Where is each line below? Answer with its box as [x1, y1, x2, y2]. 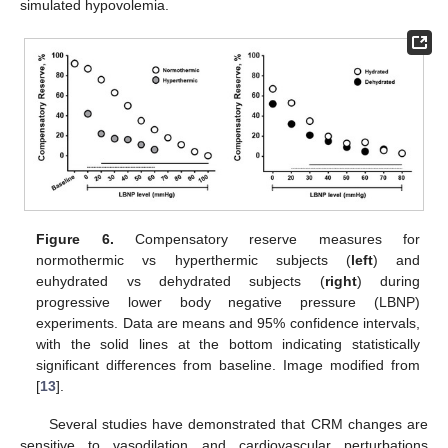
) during [356, 272, 420, 289]
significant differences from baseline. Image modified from [36, 356, 420, 373]
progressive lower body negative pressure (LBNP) [36, 293, 420, 310]
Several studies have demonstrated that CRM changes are [48, 415, 428, 432]
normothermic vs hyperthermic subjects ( [36, 251, 351, 268]
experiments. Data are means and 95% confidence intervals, [36, 314, 420, 331]
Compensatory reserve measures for [113, 230, 420, 247]
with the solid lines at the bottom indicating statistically [36, 335, 420, 352]
